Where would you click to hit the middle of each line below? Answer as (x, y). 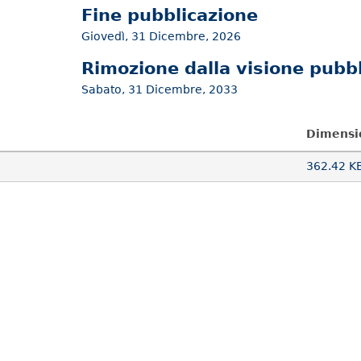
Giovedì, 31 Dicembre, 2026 (161, 36)
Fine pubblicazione (169, 15)
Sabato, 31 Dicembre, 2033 (159, 90)
